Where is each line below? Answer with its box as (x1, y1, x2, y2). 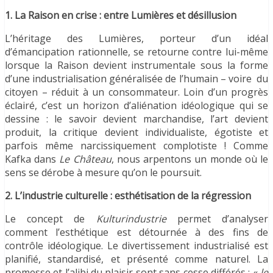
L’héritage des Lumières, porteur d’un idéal (5, 32, 268, 46)
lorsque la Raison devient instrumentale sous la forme (5, 58, 268, 73)
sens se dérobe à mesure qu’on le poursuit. (5, 166, 202, 180)
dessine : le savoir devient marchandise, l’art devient (5, 112, 268, 126)
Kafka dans (5, 152, 60, 166)
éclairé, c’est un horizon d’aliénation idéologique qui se (5, 99, 268, 113)
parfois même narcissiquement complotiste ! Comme (5, 139, 268, 153)
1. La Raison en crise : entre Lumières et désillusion (5, 9, 236, 23)
